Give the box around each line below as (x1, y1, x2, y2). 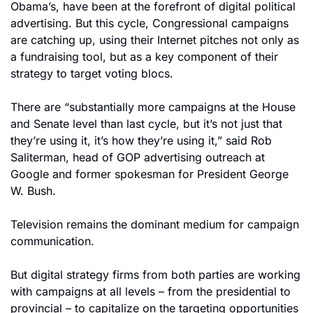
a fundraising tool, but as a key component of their (10, 50, 278, 64)
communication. (10, 234, 94, 248)
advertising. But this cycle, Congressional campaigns (10, 16, 289, 30)
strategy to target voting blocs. (10, 66, 173, 80)
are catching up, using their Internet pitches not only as (10, 33, 299, 47)
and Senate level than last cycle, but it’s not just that (10, 117, 282, 131)
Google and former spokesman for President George (10, 167, 289, 181)
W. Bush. (10, 184, 56, 198)
